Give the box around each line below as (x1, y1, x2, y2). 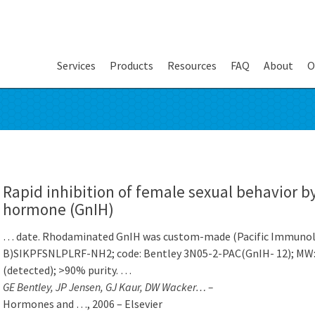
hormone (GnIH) (3, 199, 114, 219)
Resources (167, 58, 217, 72)
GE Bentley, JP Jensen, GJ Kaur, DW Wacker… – (3, 280, 213, 294)
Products (110, 58, 153, 72)
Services (57, 58, 96, 72)
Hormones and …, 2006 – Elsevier (3, 297, 162, 311)
